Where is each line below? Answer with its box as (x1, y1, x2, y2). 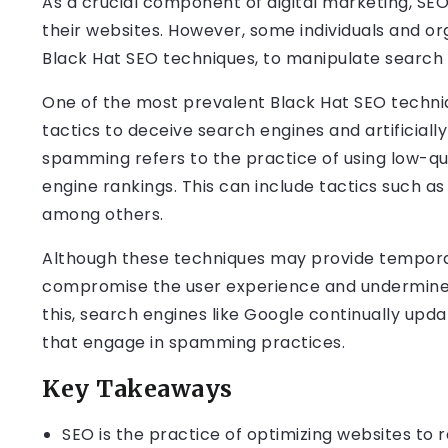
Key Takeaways (42, 374, 233, 403)
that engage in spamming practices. (42, 331, 345, 354)
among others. (42, 203, 164, 226)
